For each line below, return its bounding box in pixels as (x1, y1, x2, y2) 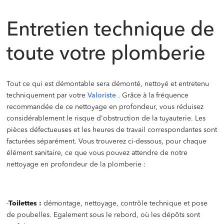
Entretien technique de (6, 20, 215, 41)
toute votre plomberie (6, 44, 206, 65)
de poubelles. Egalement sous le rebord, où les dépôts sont (6, 211, 200, 219)
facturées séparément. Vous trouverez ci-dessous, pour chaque (6, 138, 207, 145)
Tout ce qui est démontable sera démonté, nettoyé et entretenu (6, 80, 209, 88)
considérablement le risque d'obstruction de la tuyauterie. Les (6, 115, 206, 122)
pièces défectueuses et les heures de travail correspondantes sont (6, 126, 217, 134)
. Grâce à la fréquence (118, 92, 189, 99)
